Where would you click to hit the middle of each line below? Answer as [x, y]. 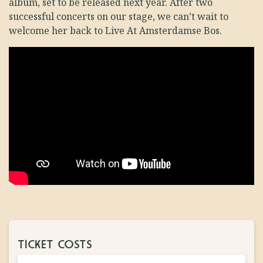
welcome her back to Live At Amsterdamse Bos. [115, 31]
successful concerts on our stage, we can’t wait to [119, 17]
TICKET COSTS [55, 245]
